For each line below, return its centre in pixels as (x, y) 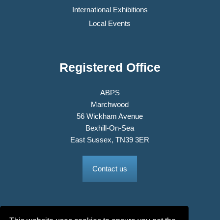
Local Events (110, 23)
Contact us (110, 168)
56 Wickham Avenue (110, 116)
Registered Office (110, 67)
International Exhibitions (110, 9)
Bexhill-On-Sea (110, 128)
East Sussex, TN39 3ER (110, 139)
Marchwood (110, 104)
